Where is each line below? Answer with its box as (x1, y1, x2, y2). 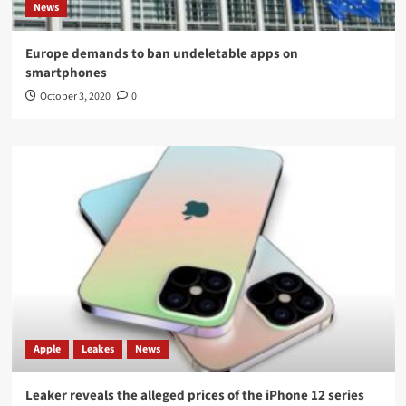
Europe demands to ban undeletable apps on (24, 43, 298, 63)
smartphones (24, 63, 107, 82)
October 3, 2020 (39, 88, 111, 104)
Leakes (81, 341, 114, 357)
